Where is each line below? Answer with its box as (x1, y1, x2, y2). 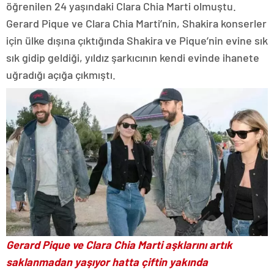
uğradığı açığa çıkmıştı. (6, 68, 116, 82)
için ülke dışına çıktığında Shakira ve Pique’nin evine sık (6, 34, 268, 48)
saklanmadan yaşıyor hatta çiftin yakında (6, 254, 208, 268)
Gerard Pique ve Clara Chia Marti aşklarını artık (6, 237, 232, 251)
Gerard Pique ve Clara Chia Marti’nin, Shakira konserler (6, 17, 267, 31)
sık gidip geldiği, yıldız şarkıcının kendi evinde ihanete (6, 51, 259, 65)
